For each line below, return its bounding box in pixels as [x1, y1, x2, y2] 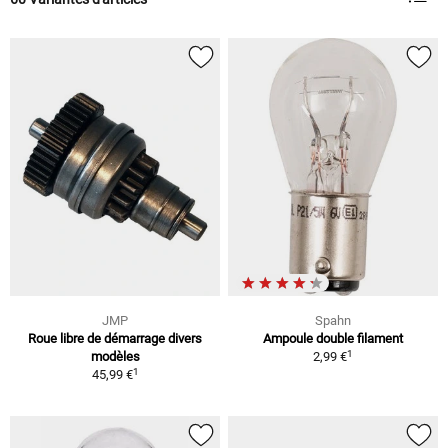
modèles [90, 349, 140, 365]
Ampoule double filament [263, 331, 403, 347]
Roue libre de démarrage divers [28, 331, 202, 347]
